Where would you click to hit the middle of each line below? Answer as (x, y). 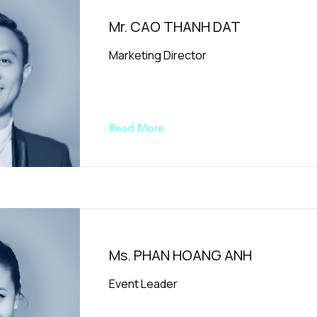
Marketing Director (158, 55)
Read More (137, 128)
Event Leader (143, 284)
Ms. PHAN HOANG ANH (180, 255)
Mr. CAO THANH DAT (175, 27)
